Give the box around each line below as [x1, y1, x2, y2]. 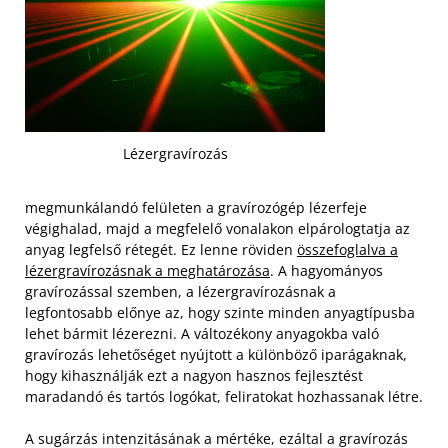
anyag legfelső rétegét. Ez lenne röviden [25, 239, 297, 259]
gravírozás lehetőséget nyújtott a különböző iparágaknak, [25, 344, 407, 364]
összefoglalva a [297, 239, 398, 259]
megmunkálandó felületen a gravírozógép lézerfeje [25, 197, 367, 217]
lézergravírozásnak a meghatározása [25, 260, 270, 280]
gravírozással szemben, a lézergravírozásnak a [25, 281, 336, 301]
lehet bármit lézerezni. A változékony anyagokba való [25, 323, 379, 343]
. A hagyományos [270, 260, 383, 280]
